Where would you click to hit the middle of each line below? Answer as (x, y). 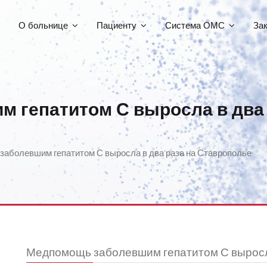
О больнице (43, 25)
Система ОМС (195, 25)
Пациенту (117, 25)
